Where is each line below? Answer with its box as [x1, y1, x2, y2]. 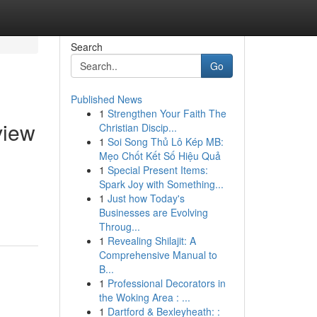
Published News [70, 92, 142, 106]
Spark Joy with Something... [98, 177, 224, 191]
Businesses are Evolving [98, 205, 208, 219]
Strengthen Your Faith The [107, 106, 226, 120]
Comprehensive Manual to [98, 248, 217, 262]
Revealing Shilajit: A [107, 234, 196, 248]
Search [70, 40, 103, 54]
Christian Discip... [98, 120, 177, 134]
